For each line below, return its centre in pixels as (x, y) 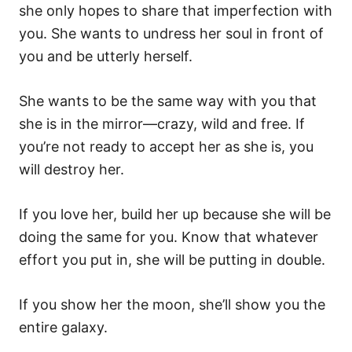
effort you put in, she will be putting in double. (172, 260)
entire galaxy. (63, 327)
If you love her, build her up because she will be (175, 214)
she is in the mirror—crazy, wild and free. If (162, 124)
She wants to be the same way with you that (168, 101)
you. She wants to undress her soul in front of (171, 33)
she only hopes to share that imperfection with (176, 11)
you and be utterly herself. (106, 56)
